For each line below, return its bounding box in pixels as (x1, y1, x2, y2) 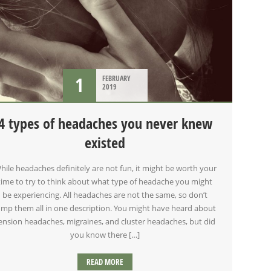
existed (85, 133, 126, 153)
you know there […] (70, 229, 140, 241)
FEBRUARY (102, 73, 131, 84)
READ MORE (87, 256, 124, 268)
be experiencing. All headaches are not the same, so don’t (2, 189, 208, 201)
